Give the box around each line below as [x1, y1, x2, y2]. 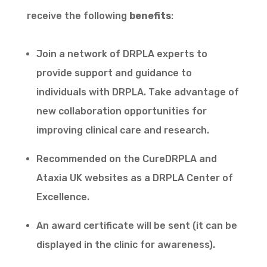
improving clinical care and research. [36, 125, 209, 136]
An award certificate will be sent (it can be [36, 220, 237, 232]
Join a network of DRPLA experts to [36, 48, 207, 60]
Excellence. [36, 191, 89, 203]
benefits [129, 10, 171, 22]
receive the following [26, 10, 129, 22]
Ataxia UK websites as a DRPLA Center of [36, 172, 233, 184]
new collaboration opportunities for [36, 105, 207, 117]
